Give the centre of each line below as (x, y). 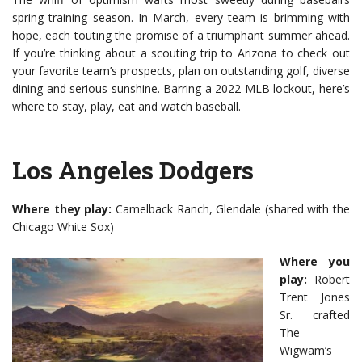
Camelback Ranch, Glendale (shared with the (231, 209)
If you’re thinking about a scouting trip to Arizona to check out (181, 53)
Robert (328, 280)
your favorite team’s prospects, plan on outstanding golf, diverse (181, 71)
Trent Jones (315, 297)
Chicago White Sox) (63, 227)
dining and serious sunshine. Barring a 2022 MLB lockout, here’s (181, 89)
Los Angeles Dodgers (133, 170)
